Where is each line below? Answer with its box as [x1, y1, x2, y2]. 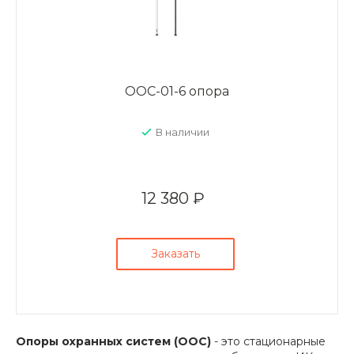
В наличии [155, 126, 209, 139]
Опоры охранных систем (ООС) [16, 334, 211, 349]
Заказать [150, 247, 200, 262]
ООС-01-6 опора [125, 84, 229, 100]
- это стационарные [211, 334, 326, 349]
